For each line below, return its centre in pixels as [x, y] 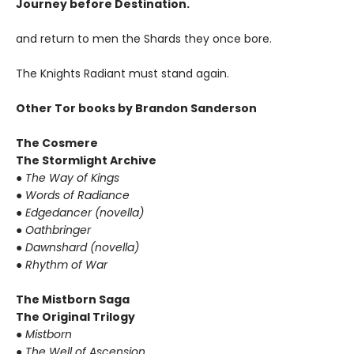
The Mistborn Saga [73, 299]
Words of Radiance [77, 195]
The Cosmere [57, 143]
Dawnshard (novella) [82, 247]
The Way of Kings [72, 178]
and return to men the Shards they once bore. [144, 39]
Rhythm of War [66, 265]
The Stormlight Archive [86, 160]
